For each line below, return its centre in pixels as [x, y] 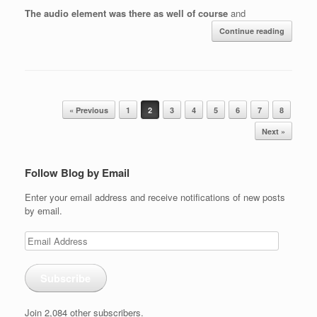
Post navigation [57, 106]
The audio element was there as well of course [128, 13]
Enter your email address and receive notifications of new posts [155, 197]
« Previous [89, 110]
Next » [273, 132]
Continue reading [252, 31]
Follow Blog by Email [77, 173]
